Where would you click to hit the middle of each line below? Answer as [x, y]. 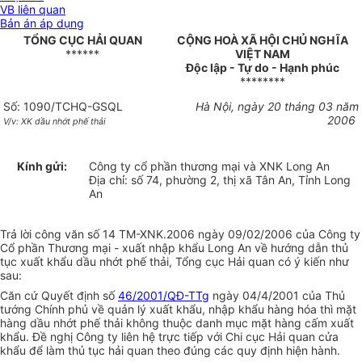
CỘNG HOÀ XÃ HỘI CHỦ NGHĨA [263, 40]
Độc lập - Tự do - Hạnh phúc [263, 68]
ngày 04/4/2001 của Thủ [277, 296]
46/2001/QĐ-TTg [164, 296]
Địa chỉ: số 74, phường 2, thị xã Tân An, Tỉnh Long [220, 180]
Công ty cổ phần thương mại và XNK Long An [210, 166]
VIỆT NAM [263, 54]
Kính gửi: [42, 166]
